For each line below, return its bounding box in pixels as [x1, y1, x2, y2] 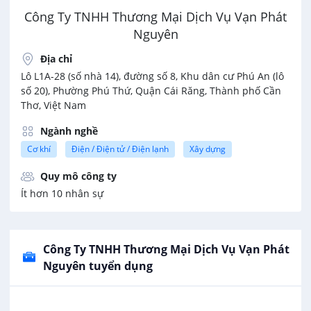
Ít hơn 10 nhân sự [21, 187, 103, 200]
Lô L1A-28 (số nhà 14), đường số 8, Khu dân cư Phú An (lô [21, 69, 284, 83]
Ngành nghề [40, 124, 98, 137]
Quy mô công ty [40, 169, 117, 183]
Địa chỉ [40, 52, 72, 65]
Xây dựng [190, 143, 226, 155]
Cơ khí [27, 143, 51, 155]
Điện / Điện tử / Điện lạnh [72, 143, 169, 155]
